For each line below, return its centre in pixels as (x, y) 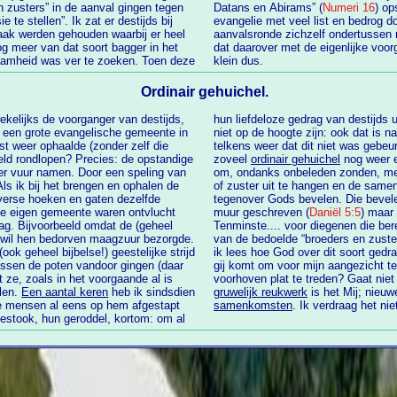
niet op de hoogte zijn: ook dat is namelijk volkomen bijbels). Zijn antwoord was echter (233, 132)
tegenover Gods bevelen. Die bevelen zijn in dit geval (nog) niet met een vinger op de (290, 198)
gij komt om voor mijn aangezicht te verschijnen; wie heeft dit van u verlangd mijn (221, 265)
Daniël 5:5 (335, 212)
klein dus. (238, 60)
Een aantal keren (65, 292)
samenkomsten (253, 305)
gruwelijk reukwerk (261, 292)
